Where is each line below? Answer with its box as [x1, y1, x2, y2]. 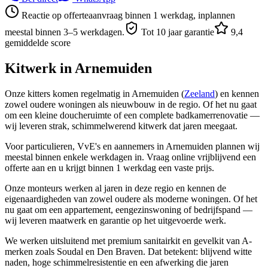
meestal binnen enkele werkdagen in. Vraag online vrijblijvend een [5, 151, 256, 162]
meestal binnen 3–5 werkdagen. [5, 26, 124, 37]
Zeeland [184, 88, 215, 99]
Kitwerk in [5, 60, 75, 76]
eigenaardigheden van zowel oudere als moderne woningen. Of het [5, 193, 257, 204]
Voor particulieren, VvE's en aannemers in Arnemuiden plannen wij [5, 141, 260, 151]
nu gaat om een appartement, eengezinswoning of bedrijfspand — [5, 204, 252, 215]
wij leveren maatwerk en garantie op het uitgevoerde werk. [5, 215, 226, 226]
